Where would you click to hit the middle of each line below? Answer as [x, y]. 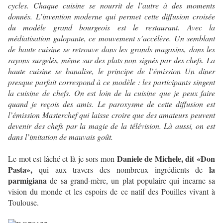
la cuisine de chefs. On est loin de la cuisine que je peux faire [111, 93]
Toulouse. [23, 203]
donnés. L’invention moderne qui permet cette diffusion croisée [111, 16]
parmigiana [27, 181]
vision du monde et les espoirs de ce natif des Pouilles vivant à [111, 192]
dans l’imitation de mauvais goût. [60, 137]
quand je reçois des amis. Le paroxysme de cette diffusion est [111, 104]
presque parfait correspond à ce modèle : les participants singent [111, 82]
